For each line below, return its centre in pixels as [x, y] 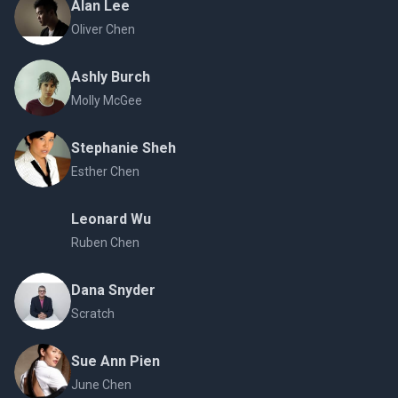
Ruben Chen [105, 243]
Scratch [93, 314]
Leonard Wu [111, 219]
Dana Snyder [113, 291]
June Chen [101, 385]
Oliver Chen [103, 30]
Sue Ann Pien [115, 362]
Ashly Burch [111, 77]
